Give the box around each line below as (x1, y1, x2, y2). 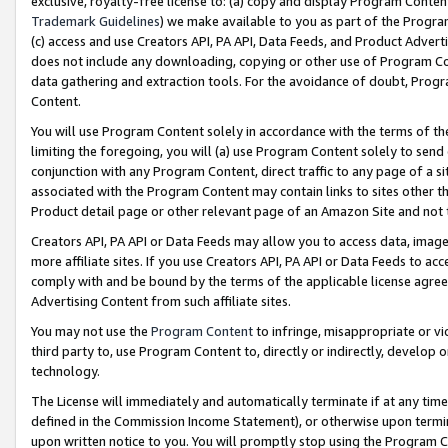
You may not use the (31, 322, 151, 339)
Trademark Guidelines (31, 12, 160, 29)
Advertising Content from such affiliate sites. (31, 292, 291, 309)
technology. (31, 362, 100, 379)
